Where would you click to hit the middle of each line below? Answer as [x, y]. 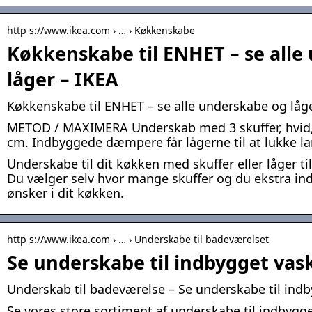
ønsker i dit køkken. [65, 193]
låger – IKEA [63, 79]
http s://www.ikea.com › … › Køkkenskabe [101, 31]
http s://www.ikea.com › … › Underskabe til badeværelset [138, 240]
